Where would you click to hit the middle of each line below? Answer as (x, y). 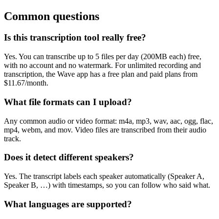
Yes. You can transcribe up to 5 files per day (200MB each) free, (103, 57)
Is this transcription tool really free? (75, 38)
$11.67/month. (26, 83)
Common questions (52, 16)
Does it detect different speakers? (69, 157)
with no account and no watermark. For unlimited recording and (102, 66)
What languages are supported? (68, 204)
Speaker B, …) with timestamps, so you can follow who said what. (107, 185)
